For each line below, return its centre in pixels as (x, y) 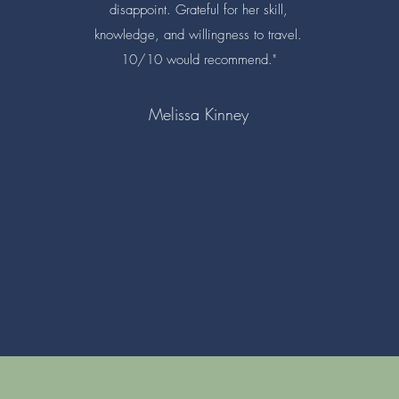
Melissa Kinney (198, 114)
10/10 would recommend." (198, 59)
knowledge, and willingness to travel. (199, 34)
